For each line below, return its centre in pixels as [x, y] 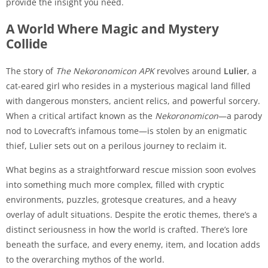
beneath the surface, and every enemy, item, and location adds [133, 244]
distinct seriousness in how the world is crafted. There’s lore [127, 229]
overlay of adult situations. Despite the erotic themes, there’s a [132, 214]
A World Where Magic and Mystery [112, 28]
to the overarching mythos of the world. [85, 259]
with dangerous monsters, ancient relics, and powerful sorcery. [133, 100]
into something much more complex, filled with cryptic [115, 184]
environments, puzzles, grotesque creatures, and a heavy [121, 199]
